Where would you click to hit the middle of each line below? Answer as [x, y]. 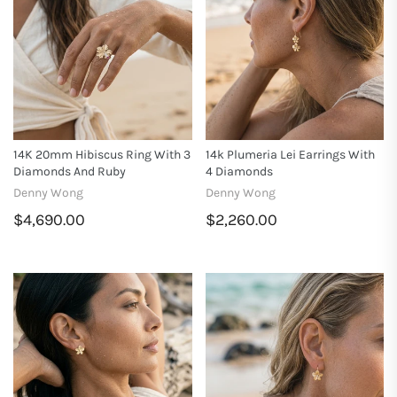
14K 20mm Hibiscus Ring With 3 [102, 155]
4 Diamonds [239, 172]
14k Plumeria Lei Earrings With [290, 155]
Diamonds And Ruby [70, 172]
